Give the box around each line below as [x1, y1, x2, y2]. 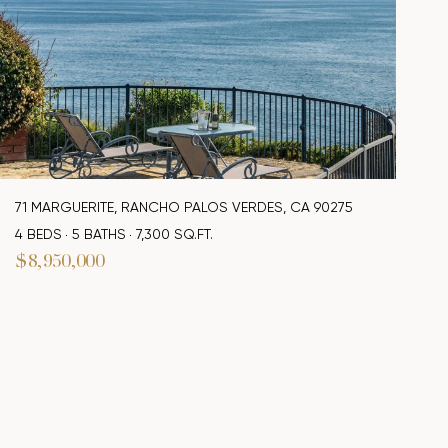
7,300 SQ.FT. [135, 226, 213, 243]
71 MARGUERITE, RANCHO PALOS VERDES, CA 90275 [14, 199, 353, 216]
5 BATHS [71, 226, 126, 243]
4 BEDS [14, 226, 62, 243]
